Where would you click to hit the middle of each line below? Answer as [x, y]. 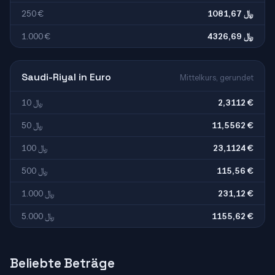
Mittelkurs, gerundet [217, 78]
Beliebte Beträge [62, 263]
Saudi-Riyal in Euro [66, 77]
